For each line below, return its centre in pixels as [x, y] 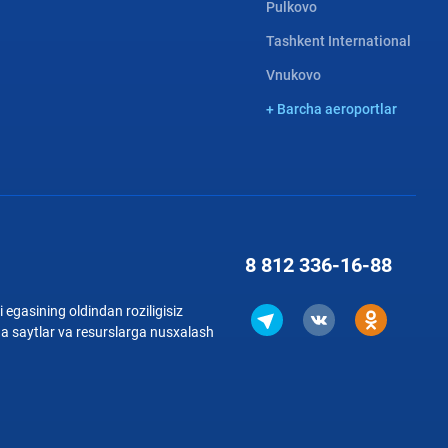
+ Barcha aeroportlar [331, 109]
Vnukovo [293, 75]
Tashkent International [338, 41]
